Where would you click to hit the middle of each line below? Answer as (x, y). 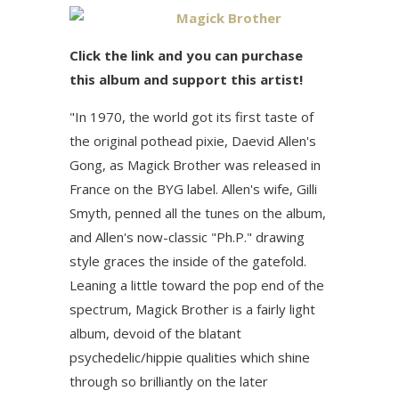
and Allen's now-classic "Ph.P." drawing (187, 237)
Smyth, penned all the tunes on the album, (198, 213)
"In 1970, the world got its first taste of (191, 117)
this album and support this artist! (186, 79)
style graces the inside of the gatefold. (188, 261)
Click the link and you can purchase (186, 55)
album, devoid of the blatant (155, 333)
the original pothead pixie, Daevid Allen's (193, 141)
